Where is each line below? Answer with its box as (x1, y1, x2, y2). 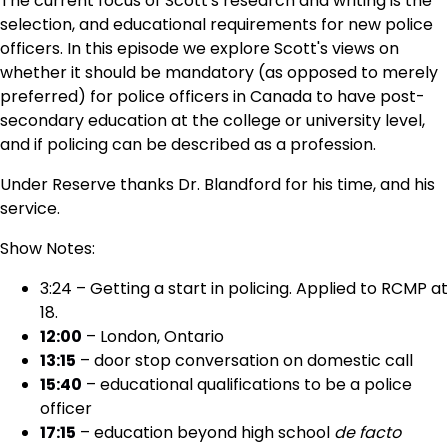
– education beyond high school (76, 421, 334, 444)
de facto (334, 421, 401, 444)
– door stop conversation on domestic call (76, 349, 413, 372)
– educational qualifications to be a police (82, 373, 412, 396)
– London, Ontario (82, 325, 224, 348)
